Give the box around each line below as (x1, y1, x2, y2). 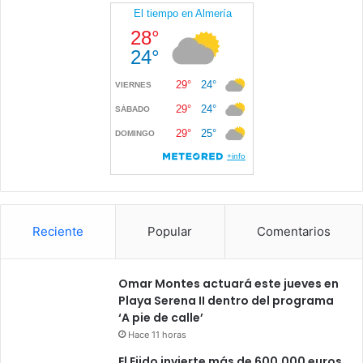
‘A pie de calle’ (118, 309, 203, 326)
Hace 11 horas (128, 328, 186, 340)
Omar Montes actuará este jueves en (118, 275, 339, 292)
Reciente (32, 223, 84, 239)
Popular (147, 223, 193, 239)
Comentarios (256, 223, 331, 239)
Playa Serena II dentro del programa (118, 292, 334, 309)
